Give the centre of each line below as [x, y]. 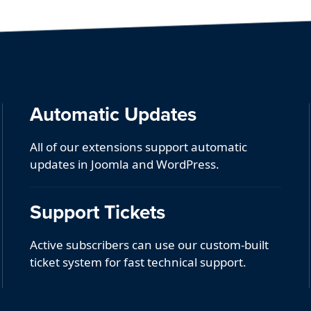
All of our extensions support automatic [139, 146]
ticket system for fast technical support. [138, 262]
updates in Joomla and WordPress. [125, 164]
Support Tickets [98, 211]
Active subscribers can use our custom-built [150, 244]
